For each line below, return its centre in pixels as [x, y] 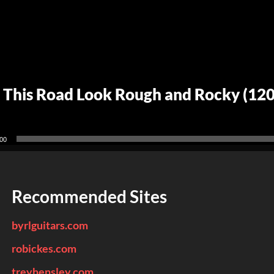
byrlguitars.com [50, 225]
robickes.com [44, 248]
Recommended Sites [89, 196]
